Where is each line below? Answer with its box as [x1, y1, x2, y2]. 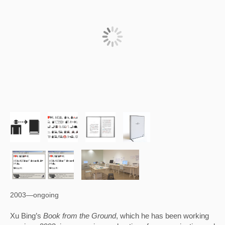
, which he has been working [116, 211, 209, 220]
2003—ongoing [10, 190, 59, 199]
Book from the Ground [43, 211, 116, 220]
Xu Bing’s [10, 211, 43, 220]
